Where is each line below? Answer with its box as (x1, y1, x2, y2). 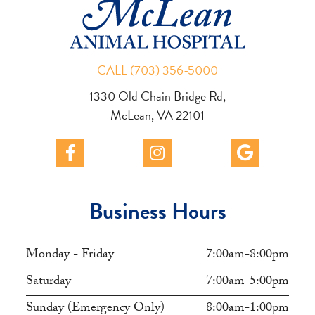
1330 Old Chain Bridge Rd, (89, 86, 226, 106)
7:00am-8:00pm (205, 245, 289, 267)
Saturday (26, 271, 72, 294)
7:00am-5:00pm (205, 271, 289, 294)
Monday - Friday (26, 245, 115, 267)
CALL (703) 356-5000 (97, 60, 218, 80)
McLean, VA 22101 (110, 105, 205, 125)
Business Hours (89, 195, 226, 229)
